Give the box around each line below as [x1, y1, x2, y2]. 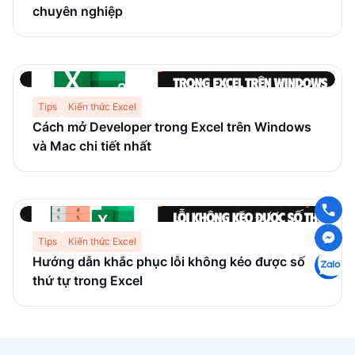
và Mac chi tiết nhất [32, 138, 151, 154]
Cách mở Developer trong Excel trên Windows [32, 119, 311, 135]
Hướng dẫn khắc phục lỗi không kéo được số [32, 254, 305, 269]
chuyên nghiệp [32, 3, 123, 19]
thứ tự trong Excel [32, 273, 143, 288]
